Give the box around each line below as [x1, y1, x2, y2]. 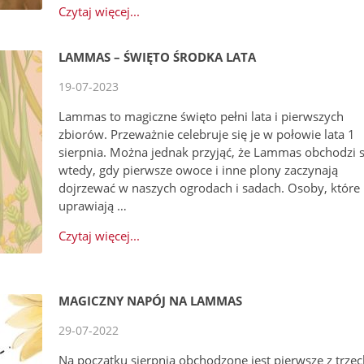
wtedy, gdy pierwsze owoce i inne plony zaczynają [58, 162, 339, 179]
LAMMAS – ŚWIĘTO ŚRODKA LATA [58, 49, 257, 66]
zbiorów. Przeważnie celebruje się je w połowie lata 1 [58, 126, 356, 143]
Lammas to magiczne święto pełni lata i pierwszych [58, 108, 344, 125]
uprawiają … [58, 197, 128, 214]
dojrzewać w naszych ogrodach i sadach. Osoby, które [58, 180, 361, 197]
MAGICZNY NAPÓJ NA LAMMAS [58, 292, 243, 310]
